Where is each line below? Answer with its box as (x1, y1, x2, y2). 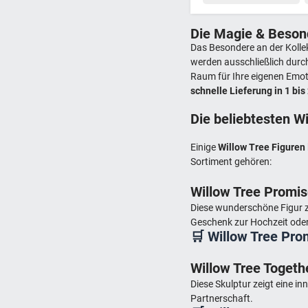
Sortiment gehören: (190, 155, 272, 167)
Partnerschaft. (190, 292, 254, 304)
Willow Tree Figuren (218, 141, 306, 153)
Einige (190, 141, 219, 153)
